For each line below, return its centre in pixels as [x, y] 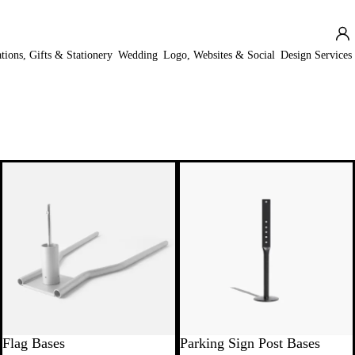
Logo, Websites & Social [219, 55]
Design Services [317, 55]
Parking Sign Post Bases [250, 343]
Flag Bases [34, 343]
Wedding [138, 55]
